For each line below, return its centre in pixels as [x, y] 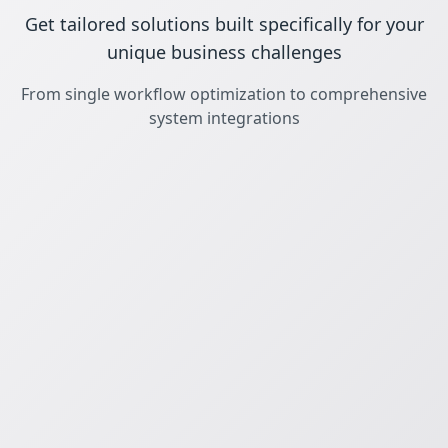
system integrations [224, 118]
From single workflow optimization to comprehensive [224, 94]
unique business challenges [224, 52]
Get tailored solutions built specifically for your [224, 24]
